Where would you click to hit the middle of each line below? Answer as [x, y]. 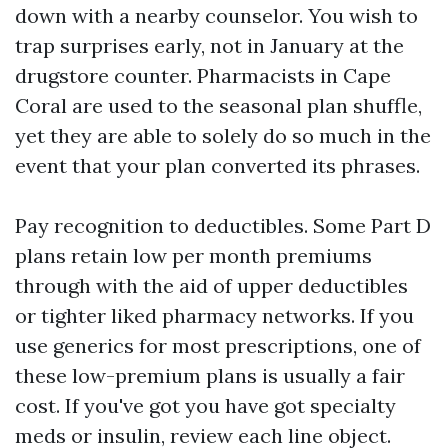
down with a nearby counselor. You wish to [216, 15]
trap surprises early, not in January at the [209, 45]
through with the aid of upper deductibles [211, 285]
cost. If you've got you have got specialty [205, 405]
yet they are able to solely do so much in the [223, 135]
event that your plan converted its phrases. [217, 165]
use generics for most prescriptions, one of [218, 345]
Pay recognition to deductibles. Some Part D [223, 225]
